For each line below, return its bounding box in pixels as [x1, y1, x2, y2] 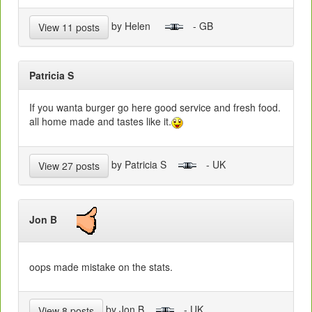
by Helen [109, 18, 164, 33]
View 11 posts [38, 19, 100, 34]
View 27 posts [38, 158, 100, 173]
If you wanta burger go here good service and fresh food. [29, 100, 281, 114]
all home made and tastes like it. [29, 114, 171, 128]
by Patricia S [109, 157, 178, 171]
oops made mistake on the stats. [29, 259, 173, 274]
